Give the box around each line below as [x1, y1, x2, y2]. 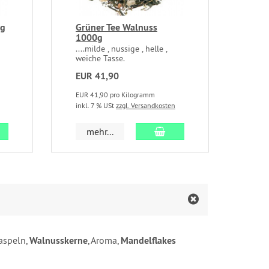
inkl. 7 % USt [76, 101, 116, 110]
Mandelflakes [121, 234, 178, 247]
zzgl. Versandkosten [116, 101, 175, 110]
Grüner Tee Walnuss [76, 21, 157, 34]
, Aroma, [88, 234, 121, 247]
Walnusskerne [29, 234, 88, 247]
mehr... [86, 125, 114, 138]
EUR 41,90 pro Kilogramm [76, 90, 155, 100]
